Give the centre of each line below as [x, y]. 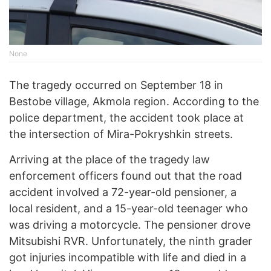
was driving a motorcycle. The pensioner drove [130, 225]
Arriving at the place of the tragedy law [109, 160]
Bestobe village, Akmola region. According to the [134, 102]
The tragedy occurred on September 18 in [116, 85]
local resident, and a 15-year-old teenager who [129, 209]
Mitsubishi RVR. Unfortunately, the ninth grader [131, 241]
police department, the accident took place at [126, 118]
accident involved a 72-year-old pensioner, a [123, 192]
